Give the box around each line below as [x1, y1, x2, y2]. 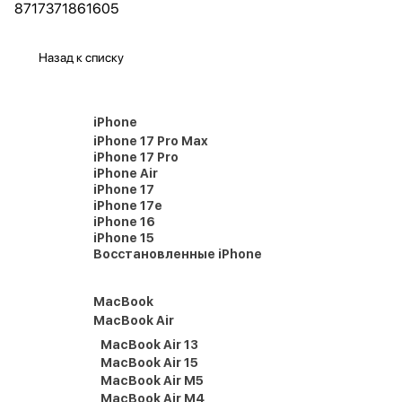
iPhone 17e [93, 198, 162, 213]
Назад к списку [39, 50, 124, 65]
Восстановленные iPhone [93, 247, 262, 261]
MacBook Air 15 [100, 355, 198, 370]
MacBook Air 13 [100, 337, 198, 352]
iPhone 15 [93, 231, 154, 245]
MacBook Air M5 [100, 373, 204, 388]
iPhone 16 [93, 214, 155, 229]
